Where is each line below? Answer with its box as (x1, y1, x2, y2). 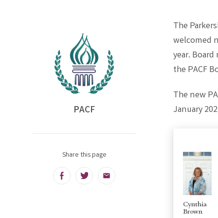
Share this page (62, 150, 107, 161)
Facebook (61, 173, 96, 186)
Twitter (83, 173, 111, 186)
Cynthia (183, 200, 207, 209)
